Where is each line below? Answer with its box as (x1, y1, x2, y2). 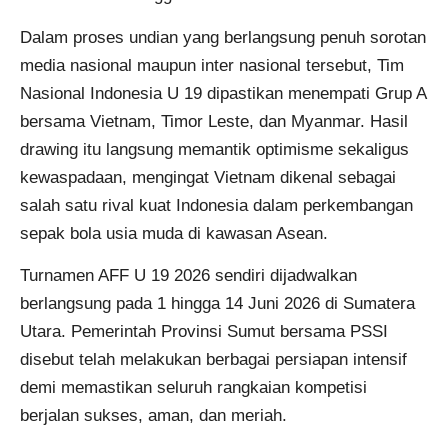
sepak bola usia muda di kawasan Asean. (20, 223, 328, 243)
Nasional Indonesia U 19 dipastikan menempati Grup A (20, 83, 426, 103)
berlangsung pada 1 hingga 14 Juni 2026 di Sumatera (20, 294, 415, 314)
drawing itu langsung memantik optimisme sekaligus (20, 139, 409, 159)
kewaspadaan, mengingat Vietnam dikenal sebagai (20, 167, 396, 187)
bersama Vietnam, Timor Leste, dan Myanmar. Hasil (20, 111, 408, 131)
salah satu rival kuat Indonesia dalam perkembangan (20, 195, 413, 215)
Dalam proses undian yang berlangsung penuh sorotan (20, 27, 426, 47)
